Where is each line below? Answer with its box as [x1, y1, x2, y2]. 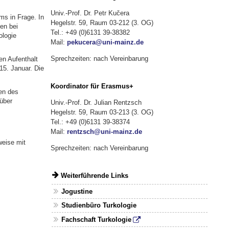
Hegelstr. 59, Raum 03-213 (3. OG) [50, 108, 153, 117]
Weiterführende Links [60, 172, 128, 180]
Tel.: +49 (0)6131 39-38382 [50, 28, 130, 36]
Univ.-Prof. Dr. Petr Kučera [50, 9, 129, 17]
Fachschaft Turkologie [61, 216, 132, 223]
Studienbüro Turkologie [61, 201, 137, 210]
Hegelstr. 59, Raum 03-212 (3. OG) [50, 18, 153, 27]
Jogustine [61, 187, 93, 195]
